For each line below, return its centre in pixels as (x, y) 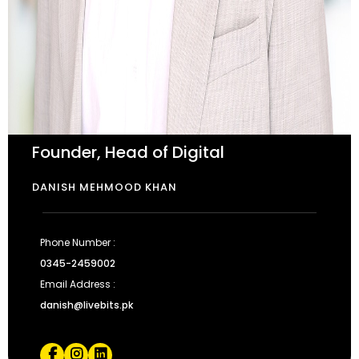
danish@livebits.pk (87, 305)
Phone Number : (78, 242)
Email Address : (78, 284)
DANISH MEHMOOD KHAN (105, 187)
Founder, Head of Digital (128, 152)
